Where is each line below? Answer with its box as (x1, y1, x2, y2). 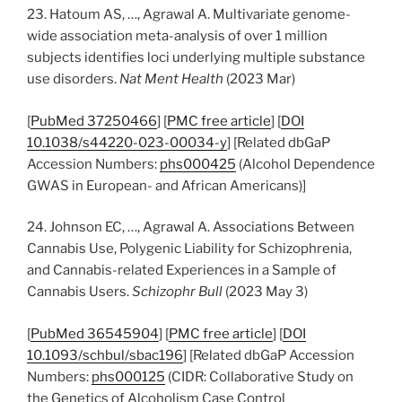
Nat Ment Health (119, 71, 223, 87)
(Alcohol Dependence (236, 155, 375, 172)
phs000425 (160, 155, 236, 172)
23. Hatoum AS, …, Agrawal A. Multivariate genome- (27, 6, 351, 22)
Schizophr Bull (132, 284, 223, 300)
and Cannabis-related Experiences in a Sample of (27, 262, 336, 278)
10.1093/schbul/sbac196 (27, 346, 183, 363)
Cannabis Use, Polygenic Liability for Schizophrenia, (27, 240, 352, 257)
